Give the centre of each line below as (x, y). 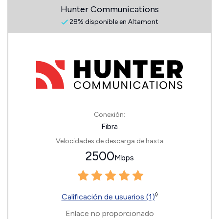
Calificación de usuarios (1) (108, 197)
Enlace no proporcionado (109, 213)
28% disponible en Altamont (113, 22)
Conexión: (109, 115)
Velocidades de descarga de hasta (109, 141)
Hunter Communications (109, 9)
